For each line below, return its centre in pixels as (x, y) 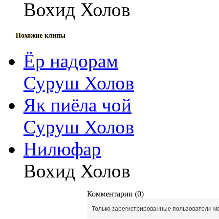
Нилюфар (62, 149)
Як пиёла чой (77, 105)
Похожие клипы (41, 35)
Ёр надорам (71, 61)
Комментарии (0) (115, 194)
